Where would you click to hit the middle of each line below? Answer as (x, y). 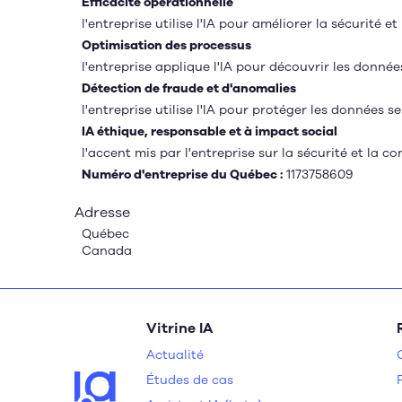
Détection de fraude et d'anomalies (189, 88)
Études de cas (190, 380)
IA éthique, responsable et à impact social (210, 131)
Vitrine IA (179, 328)
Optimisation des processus (166, 45)
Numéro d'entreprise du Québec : (182, 175)
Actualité (175, 355)
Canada (107, 251)
